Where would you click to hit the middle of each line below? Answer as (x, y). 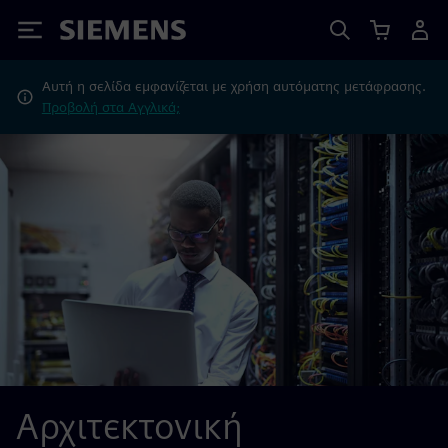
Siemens (93, 33)
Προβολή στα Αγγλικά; (110, 107)
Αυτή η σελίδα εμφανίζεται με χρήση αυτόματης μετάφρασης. (233, 86)
